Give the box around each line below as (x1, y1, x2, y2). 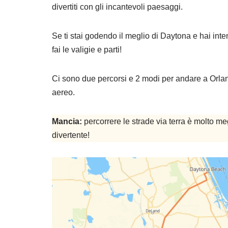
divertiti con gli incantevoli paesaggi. (52, 3, 183, 12)
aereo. (52, 88, 75, 97)
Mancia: (52, 117, 82, 126)
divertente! (52, 131, 90, 140)
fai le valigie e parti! (52, 45, 122, 54)
